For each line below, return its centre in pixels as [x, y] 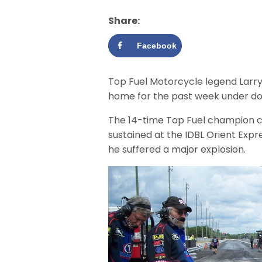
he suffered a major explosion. [177, 150]
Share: [124, 20]
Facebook [157, 45]
